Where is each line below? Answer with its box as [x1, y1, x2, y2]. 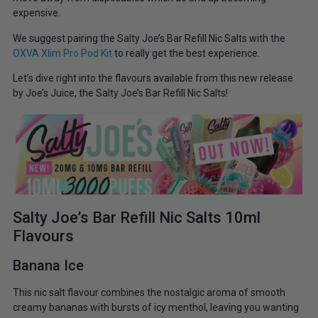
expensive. [12, 7, 60, 19]
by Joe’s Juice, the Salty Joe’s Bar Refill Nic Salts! [12, 87, 228, 99]
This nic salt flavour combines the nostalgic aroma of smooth [12, 287, 285, 299]
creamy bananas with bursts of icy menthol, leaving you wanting [12, 302, 299, 314]
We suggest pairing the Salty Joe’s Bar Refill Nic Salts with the [12, 32, 285, 44]
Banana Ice [12, 257, 84, 275]
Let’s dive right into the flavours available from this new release [12, 72, 293, 84]
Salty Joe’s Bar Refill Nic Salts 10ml [12, 209, 261, 227]
